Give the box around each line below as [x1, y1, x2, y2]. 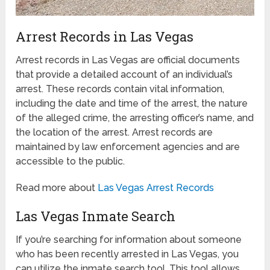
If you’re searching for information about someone [16, 233, 242, 245]
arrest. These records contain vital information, [16, 83, 225, 95]
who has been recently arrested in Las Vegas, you [16, 248, 239, 260]
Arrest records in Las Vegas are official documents [16, 54, 240, 66]
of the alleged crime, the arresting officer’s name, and [16, 111, 254, 124]
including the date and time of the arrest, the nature [16, 97, 248, 109]
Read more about [16, 181, 98, 193]
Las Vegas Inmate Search [16, 207, 176, 225]
